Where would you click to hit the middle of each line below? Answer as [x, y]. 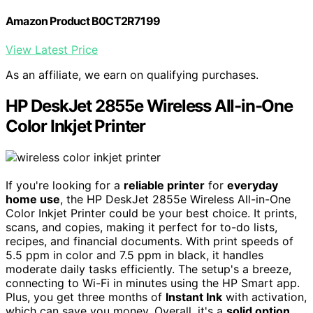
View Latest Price [52, 50]
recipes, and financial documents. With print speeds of [150, 241]
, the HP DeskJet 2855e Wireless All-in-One [175, 199]
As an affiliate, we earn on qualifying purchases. [132, 75]
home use [33, 199]
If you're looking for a [65, 185]
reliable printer [164, 185]
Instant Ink [194, 297]
